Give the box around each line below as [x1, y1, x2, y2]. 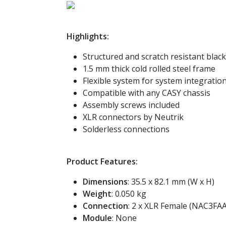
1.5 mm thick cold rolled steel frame [83, 63, 215, 74]
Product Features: [67, 156, 138, 167]
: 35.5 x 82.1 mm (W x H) [128, 176, 214, 187]
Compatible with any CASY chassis [83, 87, 210, 98]
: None [112, 212, 137, 223]
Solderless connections [83, 124, 169, 135]
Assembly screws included [83, 99, 180, 110]
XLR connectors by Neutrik [83, 111, 184, 123]
